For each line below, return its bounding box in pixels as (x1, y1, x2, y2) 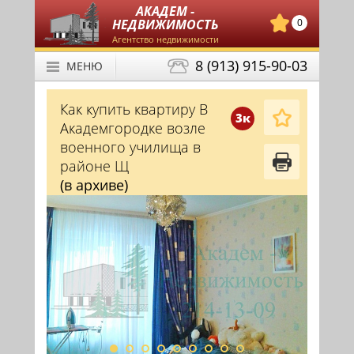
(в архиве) (60, 175, 128, 194)
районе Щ (60, 156, 129, 175)
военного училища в (60, 137, 201, 156)
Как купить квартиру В (60, 100, 208, 119)
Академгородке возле (60, 119, 205, 137)
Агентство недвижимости (111, 33, 219, 45)
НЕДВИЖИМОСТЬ (112, 16, 218, 33)
